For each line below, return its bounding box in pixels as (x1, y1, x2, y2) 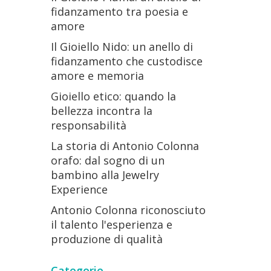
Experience (50, 182, 108, 197)
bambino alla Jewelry (50, 168, 159, 182)
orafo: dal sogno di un (50, 153, 165, 168)
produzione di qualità (50, 232, 163, 246)
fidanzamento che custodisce (50, 54, 203, 68)
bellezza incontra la (50, 103, 152, 118)
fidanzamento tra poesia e (50, 4, 188, 19)
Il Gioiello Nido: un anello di (50, 39, 193, 54)
